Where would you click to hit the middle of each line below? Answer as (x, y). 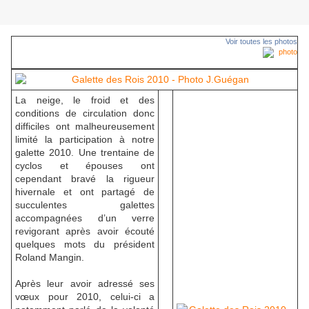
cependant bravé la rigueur (85, 179)
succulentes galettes (85, 205)
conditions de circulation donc (85, 113)
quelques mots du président (85, 245)
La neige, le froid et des (85, 100)
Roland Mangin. (50, 258)
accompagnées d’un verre (85, 218)
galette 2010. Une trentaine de (85, 153)
